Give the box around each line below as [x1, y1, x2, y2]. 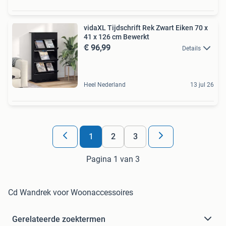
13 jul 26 [190, 81, 214, 88]
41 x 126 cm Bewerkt [84, 32, 149, 41]
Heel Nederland [84, 81, 126, 88]
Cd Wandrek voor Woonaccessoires [8, 187, 133, 197]
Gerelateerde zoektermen [12, 214, 105, 224]
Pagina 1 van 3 [86, 154, 140, 164]
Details [182, 44, 201, 52]
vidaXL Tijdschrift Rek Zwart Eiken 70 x [84, 23, 208, 32]
